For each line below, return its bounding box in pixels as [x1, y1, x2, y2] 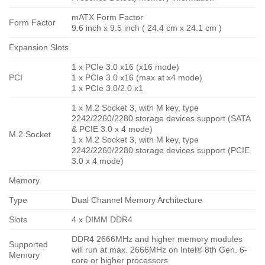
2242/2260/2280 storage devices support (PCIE [72, 145, 250, 155]
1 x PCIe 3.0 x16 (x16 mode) [72, 62, 180, 72]
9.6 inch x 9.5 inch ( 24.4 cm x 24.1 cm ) [72, 22, 222, 33]
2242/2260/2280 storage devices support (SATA [72, 113, 251, 123]
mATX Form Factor [72, 12, 144, 22]
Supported [9, 239, 48, 249]
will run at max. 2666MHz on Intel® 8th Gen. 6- [72, 244, 248, 254]
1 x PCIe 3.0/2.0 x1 [72, 83, 144, 93]
